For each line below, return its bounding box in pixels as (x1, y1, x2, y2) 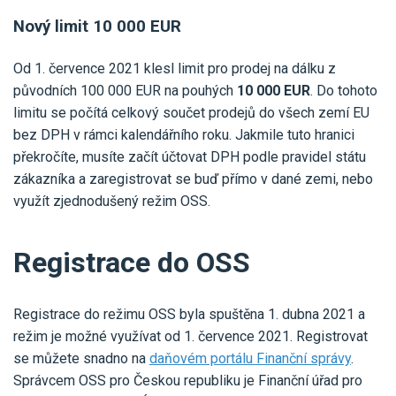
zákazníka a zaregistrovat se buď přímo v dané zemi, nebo (13, 170, 373, 187)
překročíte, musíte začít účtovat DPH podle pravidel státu (13, 148, 366, 165)
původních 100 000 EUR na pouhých (13, 81, 237, 99)
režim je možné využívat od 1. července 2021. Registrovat (13, 327, 368, 345)
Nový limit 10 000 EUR (13, 16, 181, 36)
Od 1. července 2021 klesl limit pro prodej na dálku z (13, 59, 336, 77)
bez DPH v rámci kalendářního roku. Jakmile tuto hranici (13, 126, 354, 143)
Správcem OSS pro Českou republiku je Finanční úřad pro (13, 371, 362, 389)
